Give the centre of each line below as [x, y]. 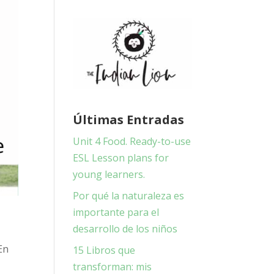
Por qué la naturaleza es [129, 195]
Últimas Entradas [129, 119]
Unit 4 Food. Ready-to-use [132, 141]
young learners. [109, 174]
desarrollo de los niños [125, 228]
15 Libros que [104, 250]
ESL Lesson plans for [121, 157]
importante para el [116, 212]
